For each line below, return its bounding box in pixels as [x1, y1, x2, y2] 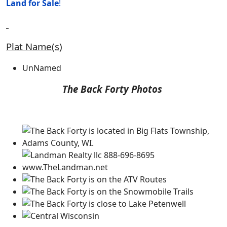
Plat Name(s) [6, 40, 62, 53]
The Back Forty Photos [62, 83, 162, 95]
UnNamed [22, 62, 61, 73]
